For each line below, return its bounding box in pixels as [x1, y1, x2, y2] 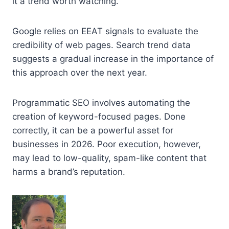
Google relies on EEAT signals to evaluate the [12, 26, 198, 36]
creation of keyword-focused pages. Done [12, 111, 186, 122]
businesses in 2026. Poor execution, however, [12, 139, 201, 149]
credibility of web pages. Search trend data [12, 39, 191, 50]
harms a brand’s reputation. [12, 166, 125, 177]
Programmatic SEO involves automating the [12, 97, 190, 108]
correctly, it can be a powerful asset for [12, 125, 173, 135]
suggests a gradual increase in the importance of [12, 53, 214, 64]
